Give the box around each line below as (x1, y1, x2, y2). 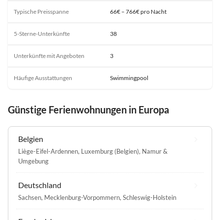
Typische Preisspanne (14, 8, 69, 16)
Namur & (142, 147, 167, 156)
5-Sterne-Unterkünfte (14, 30, 70, 38)
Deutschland (18, 180, 61, 190)
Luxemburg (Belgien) (81, 147, 139, 156)
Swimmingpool (110, 74, 148, 82)
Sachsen (18, 193, 41, 202)
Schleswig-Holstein (123, 193, 176, 202)
